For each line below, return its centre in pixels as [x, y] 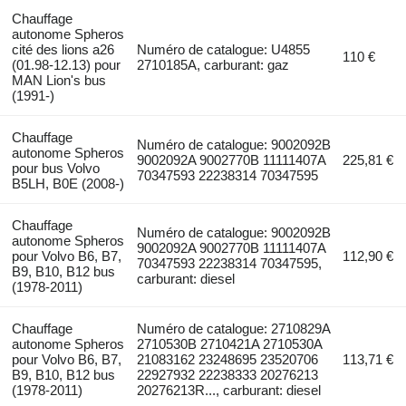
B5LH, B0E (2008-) [68, 183]
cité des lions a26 [63, 49]
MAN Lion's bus [58, 80]
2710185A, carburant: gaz [213, 64]
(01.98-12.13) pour [66, 64]
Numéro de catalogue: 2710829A [234, 328]
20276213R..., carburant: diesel [229, 390]
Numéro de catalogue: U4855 [224, 49]
